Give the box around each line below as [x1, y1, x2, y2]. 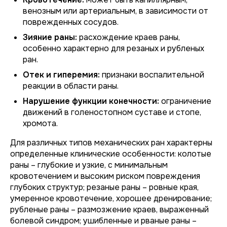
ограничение [159, 96, 211, 106]
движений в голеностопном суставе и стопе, [23, 107, 201, 118]
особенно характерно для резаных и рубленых [23, 43, 204, 54]
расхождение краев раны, [77, 32, 180, 43]
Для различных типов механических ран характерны [10, 137, 212, 148]
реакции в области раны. [23, 81, 119, 91]
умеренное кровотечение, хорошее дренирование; [10, 193, 212, 204]
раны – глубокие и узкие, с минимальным [10, 160, 168, 170]
